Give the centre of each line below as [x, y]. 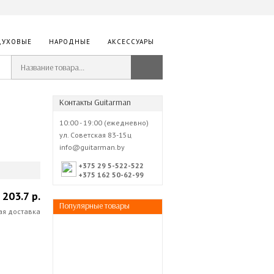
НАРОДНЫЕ [70, 42]
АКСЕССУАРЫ [131, 42]
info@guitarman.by [92, 147]
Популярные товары [94, 206]
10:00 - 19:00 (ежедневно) [104, 123]
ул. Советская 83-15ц [95, 135]
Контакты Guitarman [95, 102]
